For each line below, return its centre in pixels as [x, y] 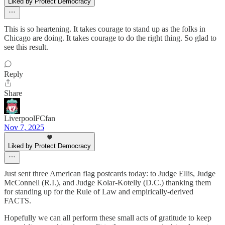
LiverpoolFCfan [30, 118]
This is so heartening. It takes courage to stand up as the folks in [105, 29]
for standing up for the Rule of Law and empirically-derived [99, 191]
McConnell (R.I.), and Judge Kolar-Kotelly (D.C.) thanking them [107, 182]
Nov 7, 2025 [24, 127]
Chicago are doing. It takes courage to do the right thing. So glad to [110, 38]
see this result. [26, 47]
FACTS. [18, 200]
